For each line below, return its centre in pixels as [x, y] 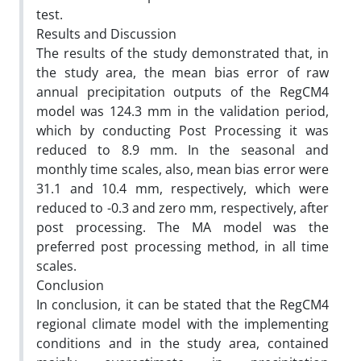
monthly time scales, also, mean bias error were [183, 169]
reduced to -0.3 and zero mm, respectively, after [183, 207]
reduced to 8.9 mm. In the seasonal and [183, 149]
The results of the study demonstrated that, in [183, 53]
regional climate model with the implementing [183, 324]
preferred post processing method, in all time [183, 246]
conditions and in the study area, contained [183, 343]
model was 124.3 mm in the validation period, [183, 111]
